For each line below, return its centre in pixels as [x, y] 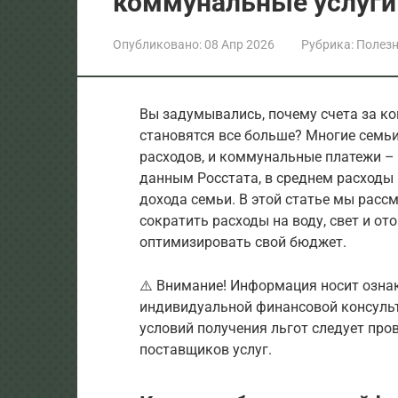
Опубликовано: [157, 44]
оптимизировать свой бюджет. [243, 242]
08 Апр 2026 [239, 44]
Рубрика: [327, 44]
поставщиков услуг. [206, 349]
